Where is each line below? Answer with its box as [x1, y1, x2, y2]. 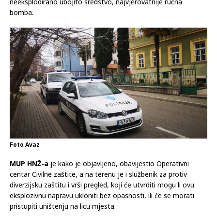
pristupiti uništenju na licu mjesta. [10, 201, 116, 211]
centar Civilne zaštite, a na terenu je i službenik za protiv [10, 169, 187, 179]
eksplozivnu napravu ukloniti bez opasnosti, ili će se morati [10, 190, 194, 200]
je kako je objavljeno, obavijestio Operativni [48, 158, 189, 168]
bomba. [10, 7, 33, 17]
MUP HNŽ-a [10, 158, 48, 168]
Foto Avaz [10, 140, 40, 149]
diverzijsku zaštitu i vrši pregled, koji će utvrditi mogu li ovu [10, 180, 194, 189]
